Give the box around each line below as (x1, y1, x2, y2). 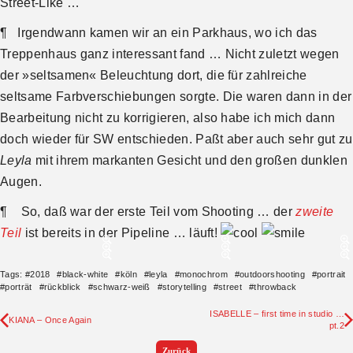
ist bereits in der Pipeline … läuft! (21, 225, 221, 240)
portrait (317, 269, 346, 279)
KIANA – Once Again (9, 314, 91, 325)
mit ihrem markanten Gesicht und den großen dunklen (32, 153, 347, 167)
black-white (61, 269, 109, 279)
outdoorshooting (240, 269, 305, 279)
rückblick (43, 281, 81, 292)
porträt (5, 281, 32, 292)
